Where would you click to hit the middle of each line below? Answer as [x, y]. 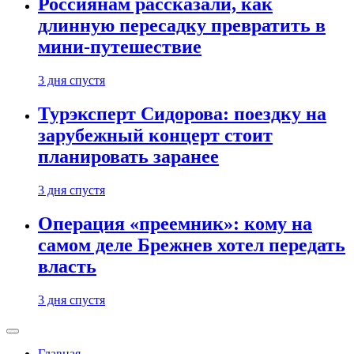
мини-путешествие [120, 47]
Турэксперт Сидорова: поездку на [182, 114]
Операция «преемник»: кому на [175, 224]
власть [67, 267]
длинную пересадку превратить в [182, 26]
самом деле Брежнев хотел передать [192, 245]
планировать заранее [128, 157]
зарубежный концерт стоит [155, 136]
